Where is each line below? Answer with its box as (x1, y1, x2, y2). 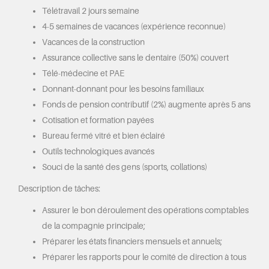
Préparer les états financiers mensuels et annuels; (42, 237, 222, 246)
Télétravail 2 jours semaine (42, 6, 139, 16)
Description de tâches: (18, 184, 100, 193)
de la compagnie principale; (42, 221, 145, 231)
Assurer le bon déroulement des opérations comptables (42, 205, 249, 215)
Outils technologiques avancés (42, 147, 154, 156)
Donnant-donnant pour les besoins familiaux (42, 84, 204, 94)
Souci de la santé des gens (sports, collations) (42, 162, 207, 172)
